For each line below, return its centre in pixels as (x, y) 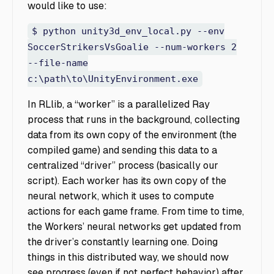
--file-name (58, 63)
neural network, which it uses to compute (121, 196)
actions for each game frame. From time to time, (136, 212)
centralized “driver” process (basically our (123, 166)
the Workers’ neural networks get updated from (134, 227)
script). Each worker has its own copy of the (127, 181)
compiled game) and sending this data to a (122, 150)
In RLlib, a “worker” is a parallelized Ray (119, 105)
